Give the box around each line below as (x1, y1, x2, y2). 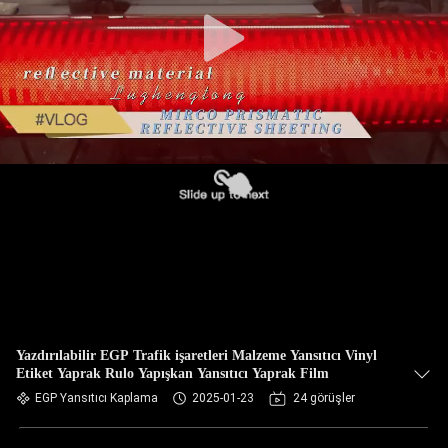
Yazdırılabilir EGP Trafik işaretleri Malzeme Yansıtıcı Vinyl (16, 348, 377, 363)
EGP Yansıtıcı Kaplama (35, 391, 158, 405)
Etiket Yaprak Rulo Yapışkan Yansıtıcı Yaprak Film (16, 366, 329, 381)
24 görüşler (293, 391, 355, 405)
